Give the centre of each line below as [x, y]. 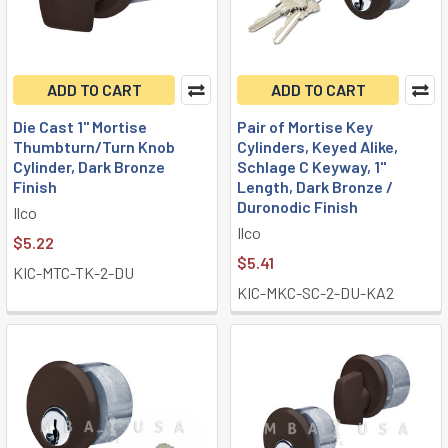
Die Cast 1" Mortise [80, 126]
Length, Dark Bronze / [315, 186]
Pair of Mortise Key [305, 126]
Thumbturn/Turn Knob [94, 146]
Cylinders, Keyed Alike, [317, 146]
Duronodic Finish [297, 206]
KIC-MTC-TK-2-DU [73, 272]
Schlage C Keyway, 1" [311, 166]
